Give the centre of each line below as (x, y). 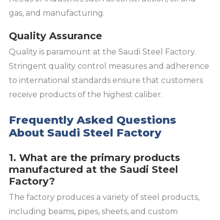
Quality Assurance (55, 36)
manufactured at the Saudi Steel (94, 169)
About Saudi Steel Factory (85, 133)
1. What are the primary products (95, 157)
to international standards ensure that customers (106, 80)
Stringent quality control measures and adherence (109, 66)
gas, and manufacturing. (57, 13)
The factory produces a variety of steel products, (104, 197)
